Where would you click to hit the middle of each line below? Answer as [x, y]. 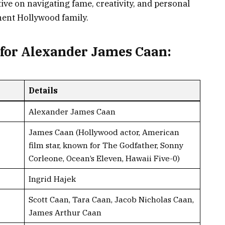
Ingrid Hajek [52, 179]
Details [43, 90]
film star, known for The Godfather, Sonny [106, 145]
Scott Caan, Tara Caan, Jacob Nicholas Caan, [111, 199]
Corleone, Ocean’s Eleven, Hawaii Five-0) [104, 158]
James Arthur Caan [65, 212]
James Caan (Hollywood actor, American [104, 132]
